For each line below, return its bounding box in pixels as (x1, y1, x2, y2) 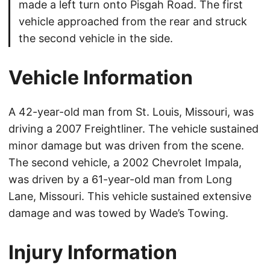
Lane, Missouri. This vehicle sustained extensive (8, 190, 251, 203)
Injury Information (8, 240, 177, 265)
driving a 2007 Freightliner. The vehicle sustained (8, 122, 259, 136)
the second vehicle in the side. (19, 32, 173, 45)
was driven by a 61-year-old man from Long (8, 173, 232, 186)
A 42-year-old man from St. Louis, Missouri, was (8, 105, 254, 119)
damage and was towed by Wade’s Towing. (8, 207, 228, 220)
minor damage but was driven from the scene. (8, 139, 244, 152)
